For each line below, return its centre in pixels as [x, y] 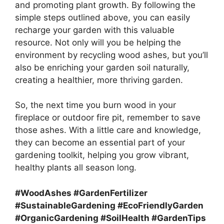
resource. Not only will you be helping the [98, 42]
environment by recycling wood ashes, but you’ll [111, 55]
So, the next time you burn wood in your [95, 105]
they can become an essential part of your [100, 143]
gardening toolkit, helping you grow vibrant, [102, 155]
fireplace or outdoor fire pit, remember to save [108, 118]
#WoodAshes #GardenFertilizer [81, 193]
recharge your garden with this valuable [95, 30]
